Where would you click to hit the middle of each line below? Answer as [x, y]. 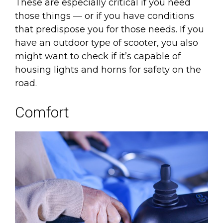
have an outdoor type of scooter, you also [107, 43]
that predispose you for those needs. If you [110, 29]
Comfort [42, 112]
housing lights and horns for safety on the [108, 69]
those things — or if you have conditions [105, 16]
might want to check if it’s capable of [98, 56]
